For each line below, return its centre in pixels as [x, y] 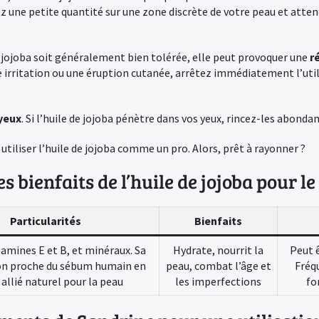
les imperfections [218, 281]
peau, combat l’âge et [218, 266]
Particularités [45, 221]
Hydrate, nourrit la [218, 250]
